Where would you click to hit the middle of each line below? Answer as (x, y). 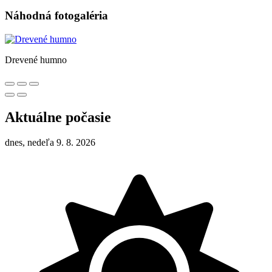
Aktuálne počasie (58, 117)
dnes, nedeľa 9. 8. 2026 (50, 143)
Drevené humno (36, 59)
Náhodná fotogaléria (56, 15)
